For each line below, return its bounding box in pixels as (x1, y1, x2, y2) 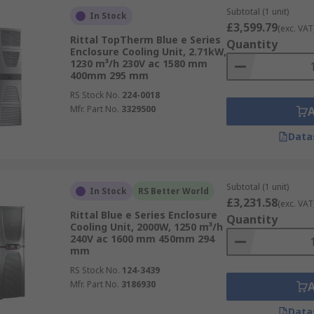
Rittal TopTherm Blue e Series (69, 33, 221, 46)
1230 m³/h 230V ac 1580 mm (69, 57, 207, 70)
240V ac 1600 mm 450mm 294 (69, 232, 214, 245)
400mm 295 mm (69, 69, 149, 82)
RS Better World (137, 185, 209, 197)
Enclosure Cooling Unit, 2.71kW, (69, 45, 226, 58)
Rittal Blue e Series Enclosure (69, 208, 217, 221)
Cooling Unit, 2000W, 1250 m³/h (69, 220, 223, 233)
